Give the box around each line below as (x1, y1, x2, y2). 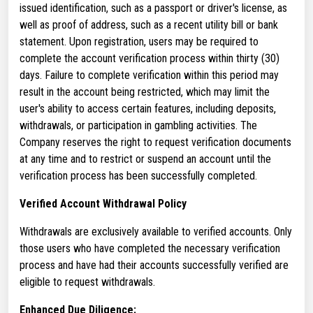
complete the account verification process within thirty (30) (20, 52, 279, 65)
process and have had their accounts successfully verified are (20, 259, 289, 272)
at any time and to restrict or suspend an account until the (20, 152, 271, 166)
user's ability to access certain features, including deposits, (20, 102, 276, 115)
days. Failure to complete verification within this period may (20, 68, 279, 82)
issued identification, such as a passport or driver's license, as (20, 1, 287, 15)
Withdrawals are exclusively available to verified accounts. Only (20, 225, 292, 238)
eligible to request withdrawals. (20, 275, 155, 289)
